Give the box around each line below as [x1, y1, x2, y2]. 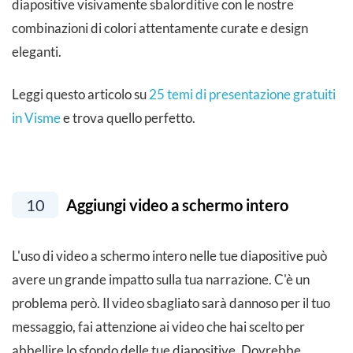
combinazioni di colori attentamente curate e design [12, 19, 308, 36]
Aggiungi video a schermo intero [63, 195, 288, 214]
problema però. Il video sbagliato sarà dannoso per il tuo [12, 294, 330, 311]
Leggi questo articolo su [12, 85, 149, 102]
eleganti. [12, 43, 61, 60]
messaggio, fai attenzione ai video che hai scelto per [12, 318, 305, 335]
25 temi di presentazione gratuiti [149, 85, 336, 102]
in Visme [12, 109, 61, 126]
